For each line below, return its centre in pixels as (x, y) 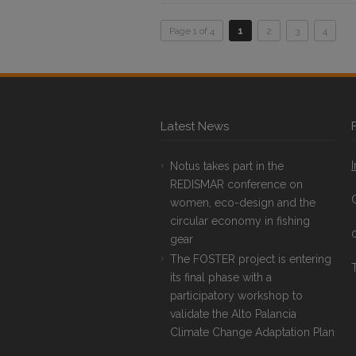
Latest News (195, 126)
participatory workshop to (236, 296)
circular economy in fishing (240, 221)
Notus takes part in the (227, 166)
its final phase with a (221, 277)
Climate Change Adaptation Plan (252, 332)
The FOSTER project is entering (251, 259)
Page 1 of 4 (192, 31)
